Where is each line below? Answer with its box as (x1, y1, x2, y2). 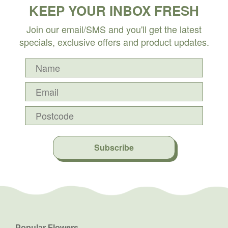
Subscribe (94, 141, 134, 153)
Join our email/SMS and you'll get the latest (26, 22, 202, 36)
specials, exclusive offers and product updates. (19, 35, 209, 48)
